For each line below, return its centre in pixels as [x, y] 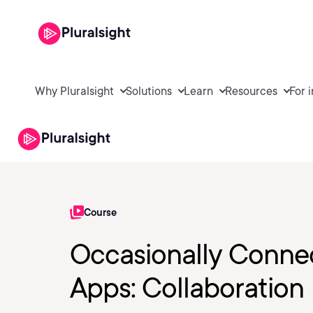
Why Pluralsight [74, 91]
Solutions [149, 91]
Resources [251, 91]
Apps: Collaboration [187, 288]
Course [100, 212]
